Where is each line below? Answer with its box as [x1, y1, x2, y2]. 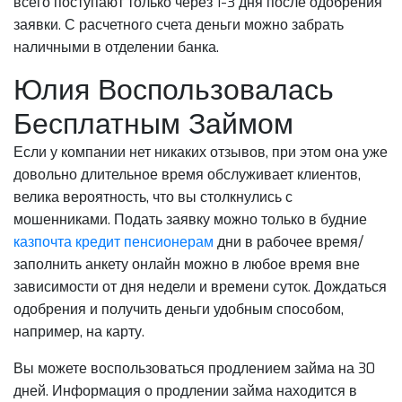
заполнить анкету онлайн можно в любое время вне [13, 254, 360, 274]
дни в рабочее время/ [214, 232, 363, 251]
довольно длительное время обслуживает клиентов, [13, 164, 361, 184]
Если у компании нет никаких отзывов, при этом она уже [13, 142, 388, 162]
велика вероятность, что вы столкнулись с [13, 187, 293, 206]
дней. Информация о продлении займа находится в [13, 380, 357, 400]
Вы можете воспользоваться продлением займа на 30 [13, 358, 375, 378]
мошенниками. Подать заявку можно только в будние [13, 209, 367, 229]
